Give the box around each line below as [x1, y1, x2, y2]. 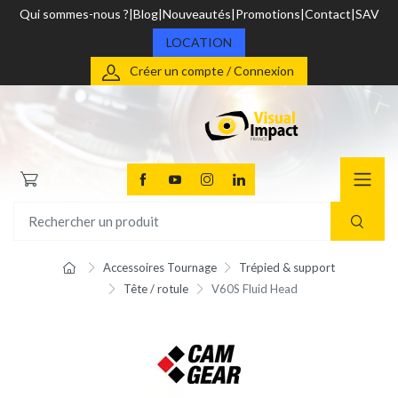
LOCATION [166, 35, 232, 50]
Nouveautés [162, 6, 231, 21]
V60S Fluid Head [211, 282, 298, 297]
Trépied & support [239, 260, 336, 275]
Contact [304, 6, 351, 21]
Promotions [235, 6, 300, 21]
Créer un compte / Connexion [130, 63, 294, 78]
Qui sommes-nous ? [19, 6, 129, 21]
